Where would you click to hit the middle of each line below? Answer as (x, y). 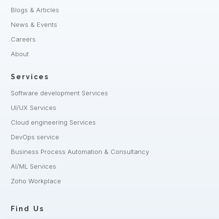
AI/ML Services (33, 166)
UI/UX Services (33, 107)
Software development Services (59, 93)
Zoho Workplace (36, 181)
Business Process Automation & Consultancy (80, 151)
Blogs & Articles (35, 10)
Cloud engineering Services (53, 122)
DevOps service (35, 137)
